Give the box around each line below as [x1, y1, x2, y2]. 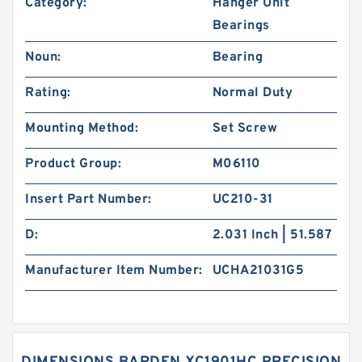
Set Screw [212, 120, 278, 137]
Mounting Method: [25, 120, 138, 137]
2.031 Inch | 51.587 [212, 227, 333, 243]
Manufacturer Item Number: [25, 263, 203, 279]
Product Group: [25, 156, 121, 172]
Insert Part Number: [25, 192, 152, 208]
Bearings [212, 18, 270, 34]
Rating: [25, 85, 71, 101]
